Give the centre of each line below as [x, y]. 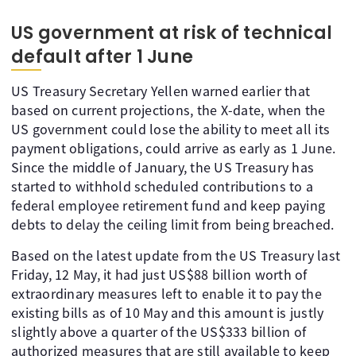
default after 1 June [102, 57]
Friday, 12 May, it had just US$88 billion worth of [159, 275]
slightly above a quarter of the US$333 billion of [159, 332]
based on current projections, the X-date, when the [168, 110]
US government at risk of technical [172, 33]
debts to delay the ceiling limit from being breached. [173, 224]
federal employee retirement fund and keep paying [168, 205]
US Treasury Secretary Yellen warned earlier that [161, 91]
